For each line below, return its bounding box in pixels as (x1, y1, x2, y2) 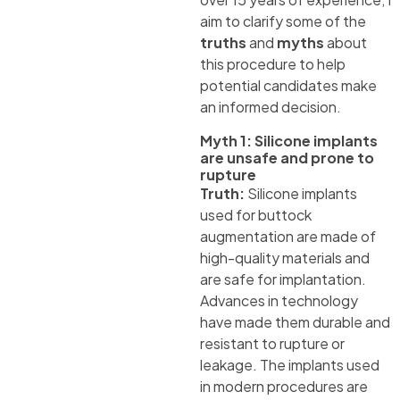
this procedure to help (200, 54, 346, 74)
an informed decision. (200, 97, 341, 117)
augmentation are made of (200, 227, 376, 246)
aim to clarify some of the (200, 12, 366, 31)
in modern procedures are (200, 377, 368, 396)
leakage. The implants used (200, 355, 379, 375)
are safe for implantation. (200, 270, 366, 289)
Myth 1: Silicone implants (200, 131, 378, 151)
